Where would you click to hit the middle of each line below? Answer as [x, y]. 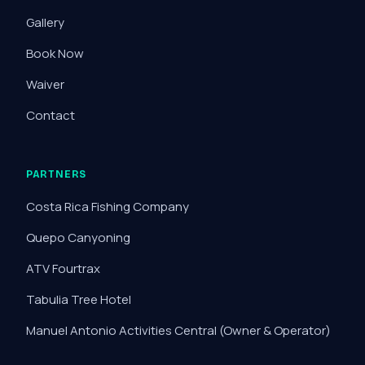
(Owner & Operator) [275, 330]
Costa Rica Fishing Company [108, 207]
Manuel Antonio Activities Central [123, 330]
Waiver [45, 84]
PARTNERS [57, 174]
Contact [51, 115]
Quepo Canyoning [78, 237]
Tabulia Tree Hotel [79, 299]
